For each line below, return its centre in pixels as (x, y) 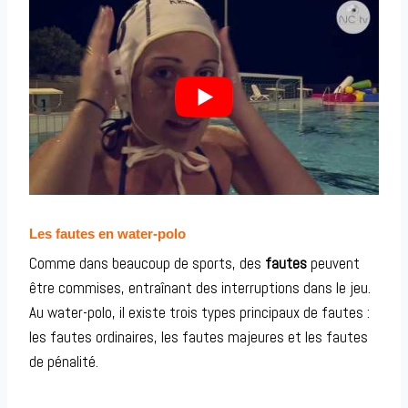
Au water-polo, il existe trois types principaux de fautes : (199, 312)
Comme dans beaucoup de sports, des (147, 263)
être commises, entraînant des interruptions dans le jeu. (200, 287)
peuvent (333, 263)
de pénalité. (64, 361)
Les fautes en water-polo (107, 234)
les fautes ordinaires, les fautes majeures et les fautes (199, 337)
